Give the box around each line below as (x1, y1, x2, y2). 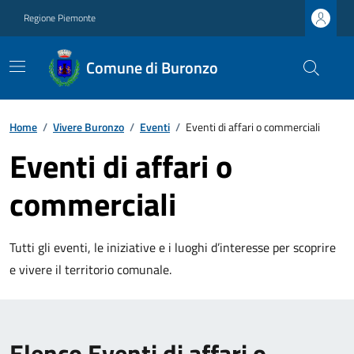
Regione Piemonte (24, 10, 96, 25)
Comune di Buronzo (85, 55, 218, 80)
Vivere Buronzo (53, 119, 124, 135)
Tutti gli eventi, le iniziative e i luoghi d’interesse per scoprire (9, 238, 336, 257)
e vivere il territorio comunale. (9, 260, 171, 279)
